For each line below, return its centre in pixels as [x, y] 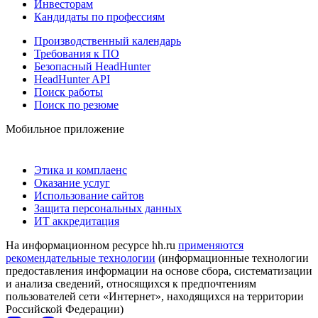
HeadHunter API [72, 79]
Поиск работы [68, 92]
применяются [211, 245]
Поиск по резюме [76, 104]
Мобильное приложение [65, 128]
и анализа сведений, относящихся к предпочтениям [131, 283]
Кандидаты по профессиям [99, 16]
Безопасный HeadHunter [92, 66]
